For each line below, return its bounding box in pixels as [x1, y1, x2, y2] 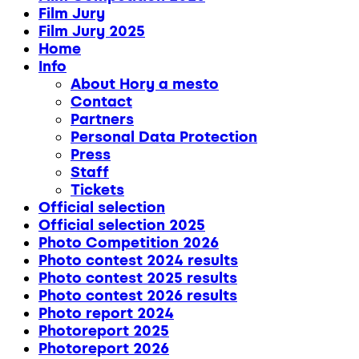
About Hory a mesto [71, 75, 219, 93]
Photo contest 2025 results [38, 269, 237, 287]
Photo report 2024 [38, 305, 174, 322]
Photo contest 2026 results [38, 287, 237, 305]
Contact [71, 93, 132, 111]
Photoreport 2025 [38, 322, 169, 340]
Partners [71, 111, 134, 128]
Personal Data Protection [71, 128, 257, 146]
